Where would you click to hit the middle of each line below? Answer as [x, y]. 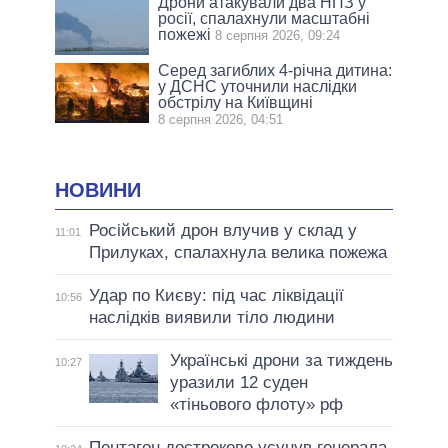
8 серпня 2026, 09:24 [278, 35]
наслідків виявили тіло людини [211, 318]
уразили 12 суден [238, 383]
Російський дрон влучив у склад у [222, 231]
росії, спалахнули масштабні [264, 18]
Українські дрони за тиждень [281, 361]
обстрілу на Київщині [236, 102]
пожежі [185, 34]
